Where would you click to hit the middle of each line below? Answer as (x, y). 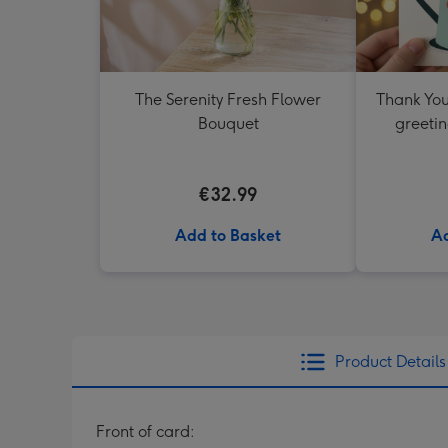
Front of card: (145, 431)
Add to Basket (228, 235)
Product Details (390, 361)
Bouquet (228, 123)
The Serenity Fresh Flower (228, 99)
